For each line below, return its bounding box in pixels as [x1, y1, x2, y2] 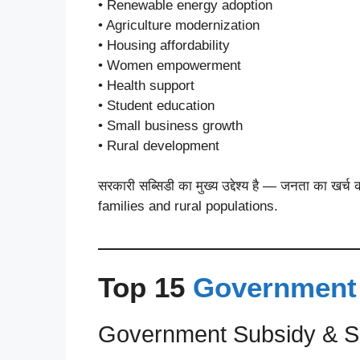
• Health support [98, 77, 194, 93]
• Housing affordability [98, 37, 230, 53]
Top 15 [98, 271, 193, 303]
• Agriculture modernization [98, 17, 260, 33]
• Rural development [98, 137, 219, 153]
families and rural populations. [98, 198, 278, 214]
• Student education [98, 97, 215, 113]
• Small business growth [98, 117, 243, 133]
